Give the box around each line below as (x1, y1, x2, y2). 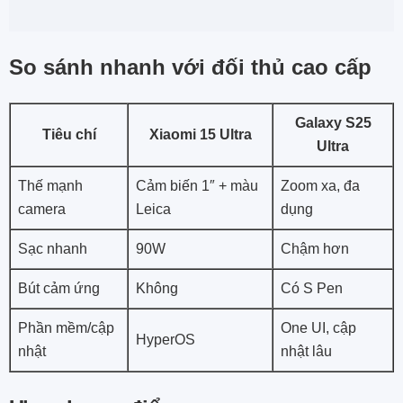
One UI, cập (281, 320, 356, 336)
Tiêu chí (41, 127, 96, 143)
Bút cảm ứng (18, 281, 100, 297)
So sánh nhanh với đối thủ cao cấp (9, 55, 372, 80)
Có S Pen (281, 281, 343, 297)
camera (18, 201, 66, 218)
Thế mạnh (18, 178, 83, 194)
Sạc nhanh (18, 241, 87, 257)
